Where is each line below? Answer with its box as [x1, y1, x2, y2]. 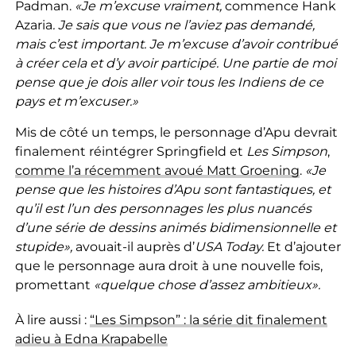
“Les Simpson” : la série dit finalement [89, 311, 327, 327]
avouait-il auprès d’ [75, 238, 195, 254]
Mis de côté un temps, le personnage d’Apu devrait [14, 124, 338, 140]
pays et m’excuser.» [14, 93, 138, 109]
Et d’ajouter [266, 238, 341, 254]
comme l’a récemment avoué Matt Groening [14, 162, 300, 178]
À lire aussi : [14, 311, 90, 327]
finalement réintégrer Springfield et [14, 143, 246, 159]
